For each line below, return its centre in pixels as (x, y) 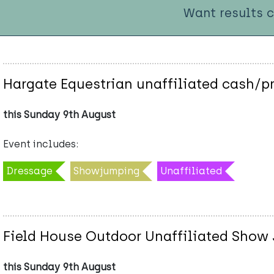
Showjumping (106, 171)
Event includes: (41, 144)
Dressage (29, 171)
